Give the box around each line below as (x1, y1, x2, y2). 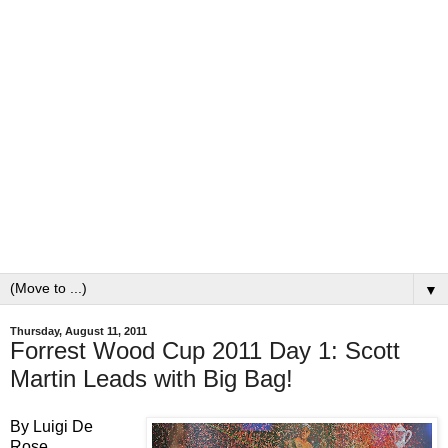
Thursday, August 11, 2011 (10, 325, 147, 338)
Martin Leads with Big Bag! (10, 365, 293, 393)
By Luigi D (10, 417, 84, 435)
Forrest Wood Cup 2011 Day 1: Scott (10, 337, 400, 365)
